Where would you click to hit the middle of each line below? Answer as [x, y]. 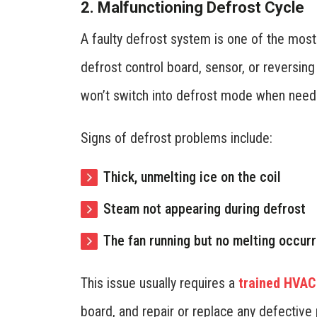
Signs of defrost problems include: [177, 138]
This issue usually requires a [160, 283]
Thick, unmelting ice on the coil [192, 177]
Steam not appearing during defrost [204, 208]
